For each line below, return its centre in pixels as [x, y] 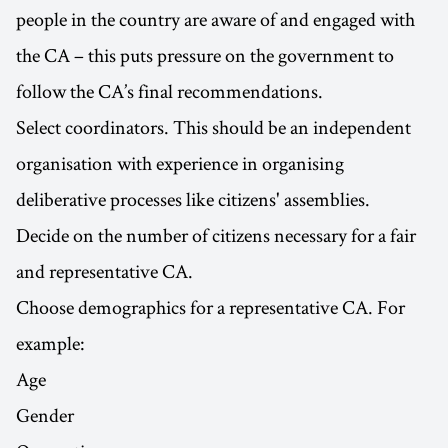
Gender [45, 415]
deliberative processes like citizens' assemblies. [193, 199]
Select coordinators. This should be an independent [213, 127]
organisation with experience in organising [180, 163]
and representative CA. [104, 271]
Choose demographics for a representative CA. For [210, 307]
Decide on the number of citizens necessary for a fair [216, 235]
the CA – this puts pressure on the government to [205, 55]
